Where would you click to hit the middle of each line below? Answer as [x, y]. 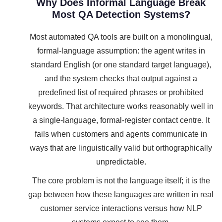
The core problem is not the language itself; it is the [121, 181]
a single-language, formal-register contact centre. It [121, 120]
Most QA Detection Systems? [121, 14]
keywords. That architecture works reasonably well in [121, 106]
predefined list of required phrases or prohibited [121, 92]
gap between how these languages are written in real [121, 194]
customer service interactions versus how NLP [121, 208]
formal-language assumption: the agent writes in [121, 51]
